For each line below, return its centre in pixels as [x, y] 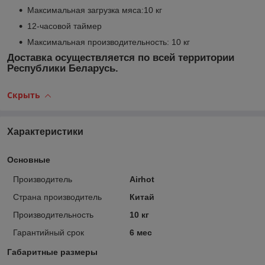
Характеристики [45, 131]
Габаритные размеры [52, 252]
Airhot [142, 179]
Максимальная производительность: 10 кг [109, 42]
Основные [29, 159]
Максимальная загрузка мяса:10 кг [95, 10]
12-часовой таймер [64, 26]
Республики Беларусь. [63, 68]
